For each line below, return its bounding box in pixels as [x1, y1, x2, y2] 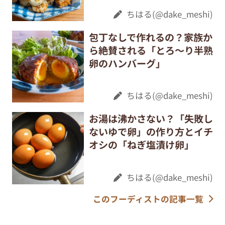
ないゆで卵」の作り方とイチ [88, 125, 213, 139]
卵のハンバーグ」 [88, 56, 165, 70]
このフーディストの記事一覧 [92, 192, 203, 205]
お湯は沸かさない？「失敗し [88, 111, 213, 126]
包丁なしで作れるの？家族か [88, 30, 212, 44]
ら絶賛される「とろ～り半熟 [88, 43, 213, 57]
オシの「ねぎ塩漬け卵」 [88, 138, 194, 152]
